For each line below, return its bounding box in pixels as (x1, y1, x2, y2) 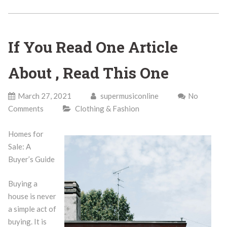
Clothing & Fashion (74, 104, 139, 113)
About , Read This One (8, 63, 169, 83)
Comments (8, 104, 44, 113)
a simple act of (8, 204, 56, 213)
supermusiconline (98, 91, 159, 100)
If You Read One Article (8, 37, 178, 57)
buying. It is (8, 216, 47, 226)
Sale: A (8, 142, 31, 151)
